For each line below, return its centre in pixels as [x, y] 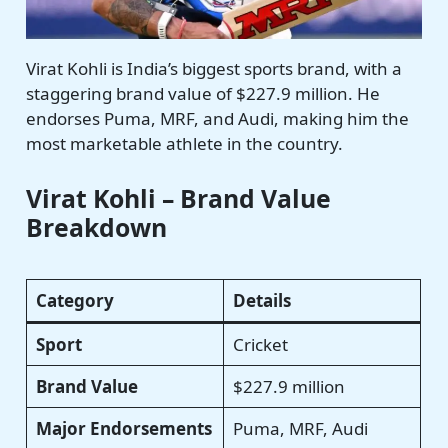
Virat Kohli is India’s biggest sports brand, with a [214, 69]
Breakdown [97, 227]
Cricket [260, 344]
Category [74, 300]
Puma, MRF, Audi [300, 428]
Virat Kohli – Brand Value [179, 198]
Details [261, 300]
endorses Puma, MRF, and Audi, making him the [218, 119]
